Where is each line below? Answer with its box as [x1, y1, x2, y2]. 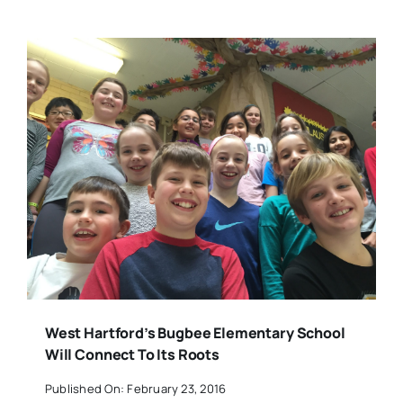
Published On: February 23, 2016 [44, 380, 227, 397]
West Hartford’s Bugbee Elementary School [44, 323, 345, 344]
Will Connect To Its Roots [44, 345, 219, 365]
